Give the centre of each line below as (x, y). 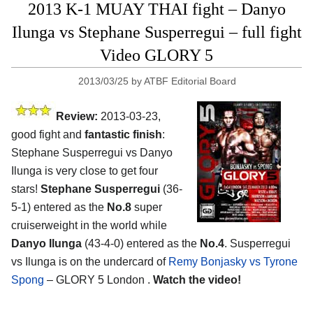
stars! (26, 189)
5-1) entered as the (59, 208)
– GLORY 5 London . (99, 280)
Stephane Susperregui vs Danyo (92, 153)
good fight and (48, 135)
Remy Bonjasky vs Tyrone (233, 262)
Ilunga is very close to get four (85, 171)
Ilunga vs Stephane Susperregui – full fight (156, 32)
